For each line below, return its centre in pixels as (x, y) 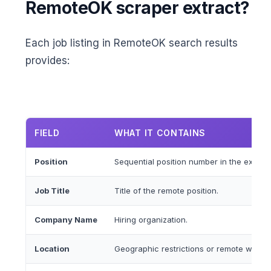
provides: (47, 61)
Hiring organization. (151, 220)
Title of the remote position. (166, 191)
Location (52, 249)
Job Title (52, 191)
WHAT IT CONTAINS (160, 133)
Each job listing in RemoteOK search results (132, 43)
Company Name (66, 220)
